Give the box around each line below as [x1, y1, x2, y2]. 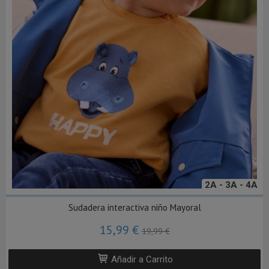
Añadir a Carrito [109, 254, 173, 265]
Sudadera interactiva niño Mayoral [68, 202, 201, 214]
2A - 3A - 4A [205, 180, 258, 191]
